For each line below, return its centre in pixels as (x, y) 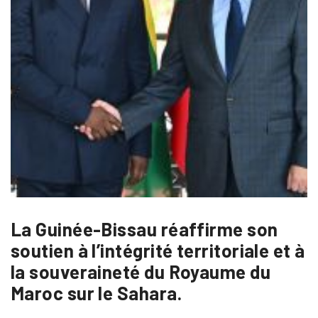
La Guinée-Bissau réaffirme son (144, 229)
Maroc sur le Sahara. (96, 293)
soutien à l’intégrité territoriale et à (158, 251)
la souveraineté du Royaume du (141, 272)
